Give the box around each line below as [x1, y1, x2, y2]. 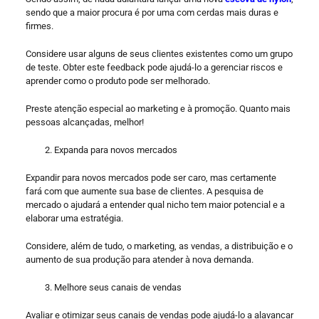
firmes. [25, 20, 53, 31]
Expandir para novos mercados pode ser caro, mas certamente [25, 172, 276, 183]
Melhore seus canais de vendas [53, 281, 182, 293]
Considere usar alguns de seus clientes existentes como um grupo [25, 48, 293, 59]
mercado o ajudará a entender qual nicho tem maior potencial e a [25, 199, 285, 210]
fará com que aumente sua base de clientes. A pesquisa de [25, 185, 263, 197]
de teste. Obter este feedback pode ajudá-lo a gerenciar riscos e [25, 61, 283, 73]
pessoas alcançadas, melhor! [25, 116, 144, 127]
